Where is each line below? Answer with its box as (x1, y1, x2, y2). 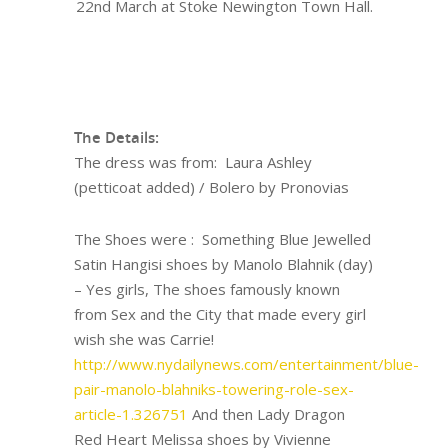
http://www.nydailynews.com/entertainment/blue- (74, 354, 419, 375)
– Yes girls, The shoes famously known (74, 279, 340, 300)
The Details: (74, 127, 159, 148)
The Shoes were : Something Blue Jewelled (74, 229, 371, 250)
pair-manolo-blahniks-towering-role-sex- (74, 379, 354, 400)
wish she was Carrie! (74, 329, 214, 350)
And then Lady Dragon (188, 404, 345, 425)
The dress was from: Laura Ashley (74, 152, 312, 173)
